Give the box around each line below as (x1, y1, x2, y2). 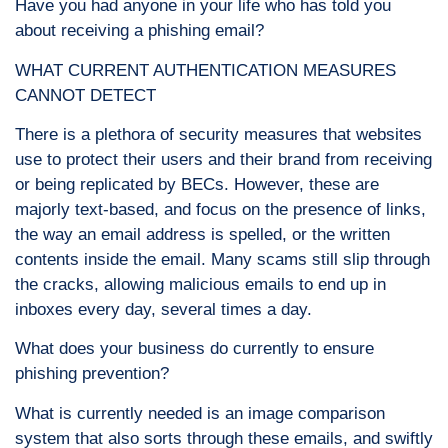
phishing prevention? (15, 364, 169, 384)
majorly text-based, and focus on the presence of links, (15, 200, 426, 220)
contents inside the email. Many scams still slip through (15, 250, 430, 270)
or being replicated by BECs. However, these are (15, 175, 379, 195)
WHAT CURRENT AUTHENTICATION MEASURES (15, 60, 396, 80)
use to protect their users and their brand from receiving (15, 150, 432, 170)
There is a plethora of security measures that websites (15, 125, 422, 145)
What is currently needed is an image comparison (15, 403, 385, 423)
